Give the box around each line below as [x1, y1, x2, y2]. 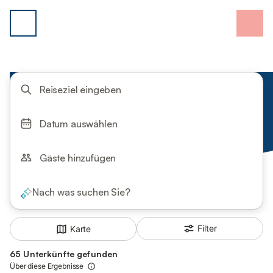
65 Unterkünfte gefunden [10, 249, 118, 260]
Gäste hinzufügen [40, 152, 116, 165]
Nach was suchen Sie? [32, 186, 130, 199]
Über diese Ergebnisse [10, 261, 84, 271]
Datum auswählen [40, 118, 118, 130]
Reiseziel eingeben [40, 83, 121, 96]
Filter [197, 223, 217, 234]
